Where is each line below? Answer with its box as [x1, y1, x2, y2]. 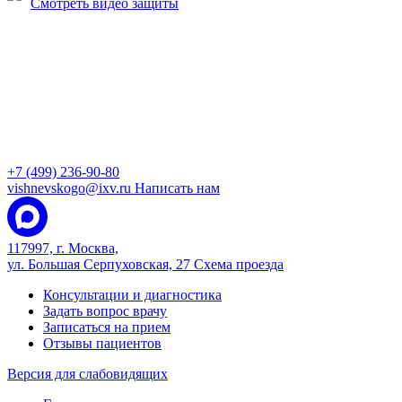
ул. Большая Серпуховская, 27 [7, 257, 194, 272]
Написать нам [135, 180, 220, 196]
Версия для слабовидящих [7, 366, 168, 381]
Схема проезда [194, 257, 284, 272]
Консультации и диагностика [43, 287, 222, 302]
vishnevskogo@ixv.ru [7, 180, 135, 196]
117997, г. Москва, [7, 240, 118, 256]
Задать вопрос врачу [43, 303, 167, 319]
